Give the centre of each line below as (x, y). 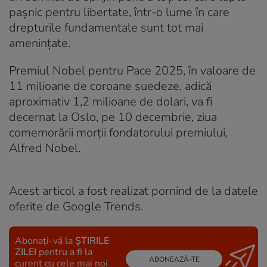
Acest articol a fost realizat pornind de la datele (133, 191)
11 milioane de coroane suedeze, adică (110, 86)
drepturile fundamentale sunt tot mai (106, 27)
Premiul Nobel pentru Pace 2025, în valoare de (132, 70)
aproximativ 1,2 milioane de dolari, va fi (111, 101)
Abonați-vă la (45, 240)
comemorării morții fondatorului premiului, (118, 132)
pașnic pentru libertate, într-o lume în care (119, 12)
